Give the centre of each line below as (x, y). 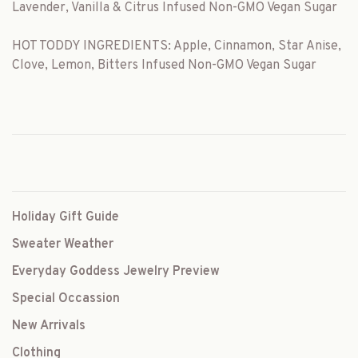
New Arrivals (49, 326)
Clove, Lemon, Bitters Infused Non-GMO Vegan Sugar (164, 66)
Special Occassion (66, 299)
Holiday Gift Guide (66, 217)
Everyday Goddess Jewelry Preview (116, 272)
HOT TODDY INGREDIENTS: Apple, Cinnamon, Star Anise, (177, 46)
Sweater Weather (63, 245)
